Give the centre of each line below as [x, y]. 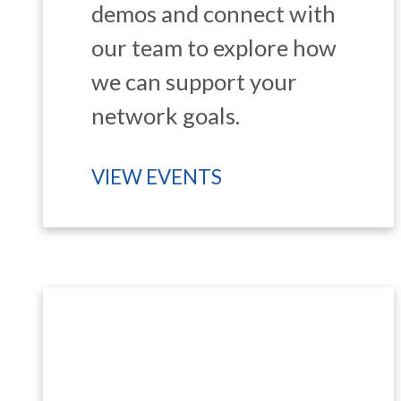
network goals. [166, 116]
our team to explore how [214, 48]
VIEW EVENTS [157, 177]
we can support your [195, 82]
